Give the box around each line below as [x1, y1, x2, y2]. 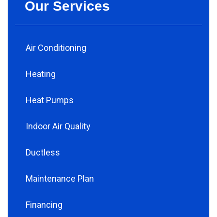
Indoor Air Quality [26, 121, 91, 131]
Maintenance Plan [26, 173, 94, 184]
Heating [26, 69, 56, 79]
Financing [26, 200, 62, 210]
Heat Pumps [26, 95, 74, 105]
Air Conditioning [26, 43, 86, 53]
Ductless [26, 147, 60, 157]
